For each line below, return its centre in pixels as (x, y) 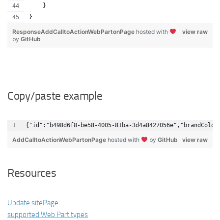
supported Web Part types (48, 214)
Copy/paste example (55, 96)
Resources (32, 173)
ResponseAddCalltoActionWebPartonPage (74, 31)
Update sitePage (33, 203)
